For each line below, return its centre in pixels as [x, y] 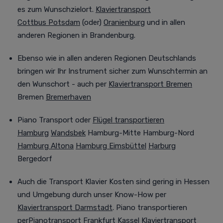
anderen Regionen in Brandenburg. [76, 35]
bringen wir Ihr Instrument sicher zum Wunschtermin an [112, 71]
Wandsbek [68, 133]
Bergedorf [35, 159]
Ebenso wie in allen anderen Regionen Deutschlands [107, 58]
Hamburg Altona [46, 146]
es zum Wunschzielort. [56, 9]
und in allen [165, 22]
